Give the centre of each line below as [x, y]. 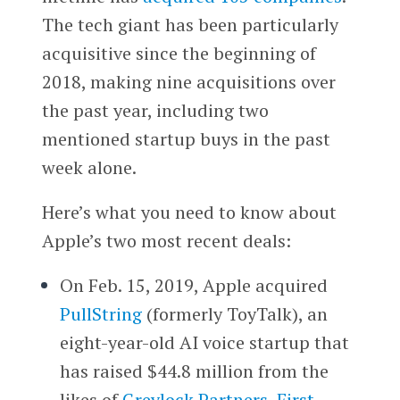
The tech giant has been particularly [190, 25]
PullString [100, 314]
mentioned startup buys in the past [186, 139]
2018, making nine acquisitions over [188, 82]
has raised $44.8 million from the [194, 371]
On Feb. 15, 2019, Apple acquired [193, 286]
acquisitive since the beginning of [179, 54]
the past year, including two [155, 111]
